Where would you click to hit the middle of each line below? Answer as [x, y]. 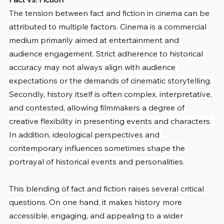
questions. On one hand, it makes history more [96, 202]
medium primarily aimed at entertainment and [95, 40]
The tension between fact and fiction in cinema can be [110, 13]
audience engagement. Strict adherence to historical [107, 53]
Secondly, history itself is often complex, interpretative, [111, 94]
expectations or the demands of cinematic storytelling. [111, 80]
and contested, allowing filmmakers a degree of [98, 107]
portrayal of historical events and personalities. [97, 161]
